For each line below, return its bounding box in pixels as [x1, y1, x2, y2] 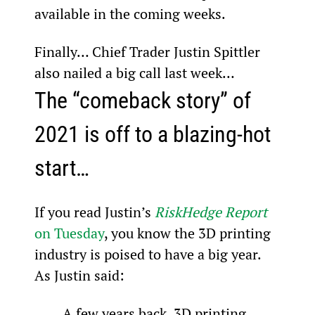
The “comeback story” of [34, 86, 256, 114]
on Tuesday [34, 223, 104, 243]
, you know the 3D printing [103, 223, 274, 243]
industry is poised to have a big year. [34, 244, 264, 264]
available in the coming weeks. [34, 4, 226, 23]
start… [34, 154, 89, 181]
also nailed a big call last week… [34, 63, 235, 82]
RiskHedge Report [154, 202, 267, 221]
